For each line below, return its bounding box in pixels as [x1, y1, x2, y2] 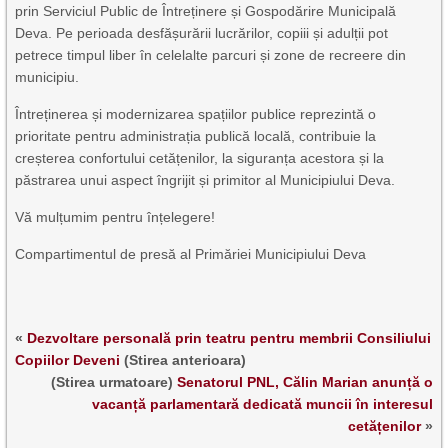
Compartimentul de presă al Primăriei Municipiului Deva [15, 245, 367, 262]
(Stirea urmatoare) [50, 373, 177, 390]
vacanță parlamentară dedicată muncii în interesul [91, 395, 433, 412]
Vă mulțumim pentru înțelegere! [15, 208, 216, 225]
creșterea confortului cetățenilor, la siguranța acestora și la [15, 149, 385, 166]
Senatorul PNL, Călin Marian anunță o [176, 373, 433, 390]
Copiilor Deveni [15, 351, 121, 368]
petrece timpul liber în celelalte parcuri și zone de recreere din [15, 46, 407, 63]
